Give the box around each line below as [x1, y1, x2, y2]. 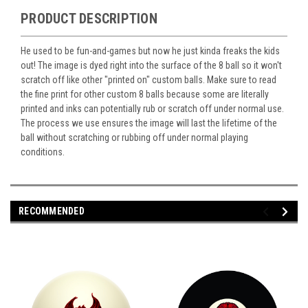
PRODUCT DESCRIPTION [21, 10, 157, 27]
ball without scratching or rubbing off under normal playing [21, 132, 248, 144]
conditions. [21, 146, 65, 158]
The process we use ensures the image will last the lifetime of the [21, 118, 277, 129]
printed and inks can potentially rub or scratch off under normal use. [21, 103, 284, 115]
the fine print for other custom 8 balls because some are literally [21, 89, 269, 100]
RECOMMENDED [19, 206, 85, 217]
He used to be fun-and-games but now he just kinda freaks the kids [21, 45, 280, 57]
